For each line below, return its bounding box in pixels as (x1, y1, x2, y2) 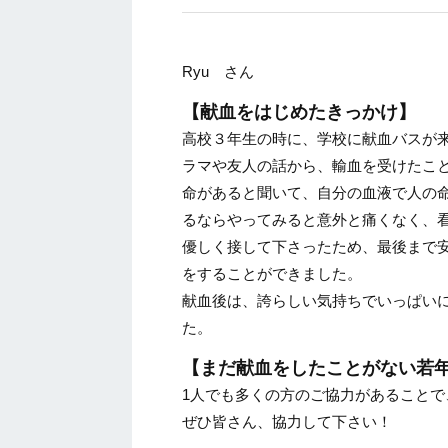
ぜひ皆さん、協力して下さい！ (182, 413, 392, 430)
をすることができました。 (182, 265, 362, 282)
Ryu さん (182, 63, 254, 80)
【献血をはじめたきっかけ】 (182, 102, 416, 122)
